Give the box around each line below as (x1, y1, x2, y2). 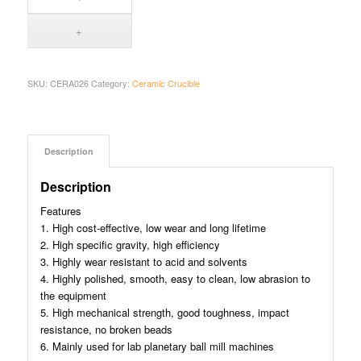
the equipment (39, 287, 106, 303)
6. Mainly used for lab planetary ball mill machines (39, 338, 274, 354)
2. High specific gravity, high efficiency (39, 236, 220, 252)
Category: (90, 76, 132, 89)
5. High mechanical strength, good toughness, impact (39, 304, 289, 320)
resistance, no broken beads (39, 321, 172, 337)
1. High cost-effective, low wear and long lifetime (39, 219, 266, 235)
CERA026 (49, 76, 89, 89)
